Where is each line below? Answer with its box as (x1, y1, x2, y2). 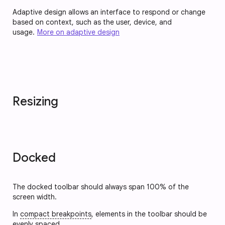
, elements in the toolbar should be (91, 209, 207, 218)
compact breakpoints (20, 209, 91, 218)
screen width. (13, 192, 57, 201)
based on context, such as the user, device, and (13, 17, 172, 27)
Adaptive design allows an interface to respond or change (13, 7, 205, 17)
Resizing (13, 93, 58, 109)
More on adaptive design (37, 27, 120, 37)
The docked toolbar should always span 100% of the (13, 182, 189, 191)
